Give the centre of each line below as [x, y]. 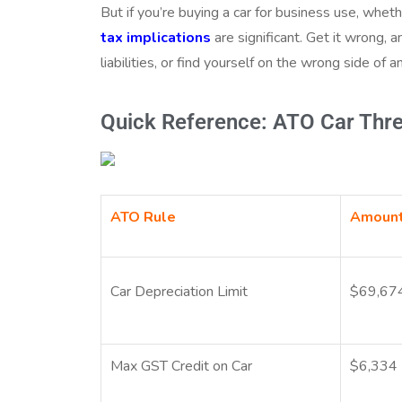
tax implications [156, 37]
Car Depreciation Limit [179, 291]
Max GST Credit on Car [182, 366]
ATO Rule [144, 217]
